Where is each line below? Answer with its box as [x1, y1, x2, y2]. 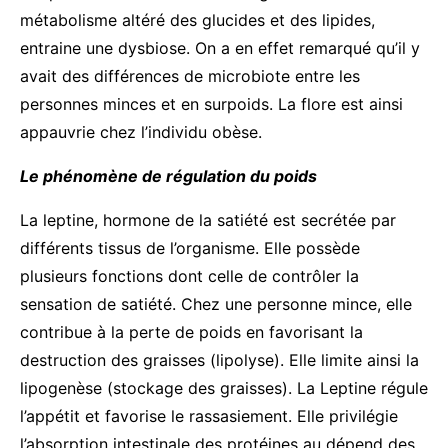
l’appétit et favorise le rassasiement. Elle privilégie [20, 405, 398, 426]
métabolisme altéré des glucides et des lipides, [20, 9, 375, 30]
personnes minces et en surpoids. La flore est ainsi [20, 93, 403, 114]
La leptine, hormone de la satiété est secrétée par [20, 209, 396, 230]
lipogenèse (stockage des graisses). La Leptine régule [20, 377, 428, 398]
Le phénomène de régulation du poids [20, 165, 317, 186]
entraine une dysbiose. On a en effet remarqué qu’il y [20, 37, 420, 58]
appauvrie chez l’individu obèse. [20, 121, 262, 142]
